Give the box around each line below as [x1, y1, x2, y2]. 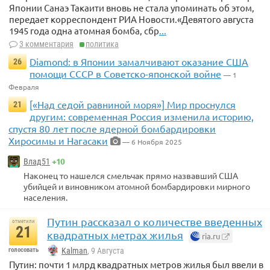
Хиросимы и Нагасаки [8, 134, 108, 146]
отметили [11, 218, 35, 224]
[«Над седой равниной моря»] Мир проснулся [30, 98, 236, 110]
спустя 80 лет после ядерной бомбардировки [8, 122, 216, 134]
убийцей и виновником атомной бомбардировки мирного [24, 180, 250, 192]
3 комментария [19, 39, 74, 49]
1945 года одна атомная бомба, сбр [9, 24, 159, 36]
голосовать [8, 245, 39, 254]
